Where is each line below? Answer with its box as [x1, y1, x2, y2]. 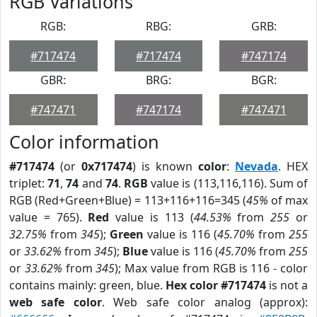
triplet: [9, 175, 48, 191]
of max [267, 192, 309, 208]
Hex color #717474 [166, 277, 266, 293]
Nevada [235, 158, 278, 174]
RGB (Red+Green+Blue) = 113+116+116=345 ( [9, 192, 246, 208]
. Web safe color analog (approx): [101, 294, 309, 310]
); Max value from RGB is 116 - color [115, 260, 309, 276]
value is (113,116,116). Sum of [148, 175, 309, 191]
